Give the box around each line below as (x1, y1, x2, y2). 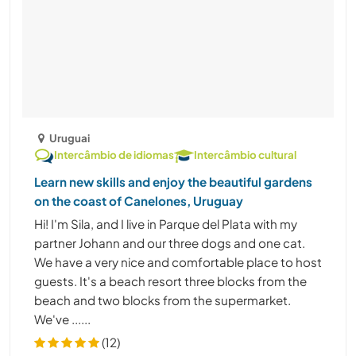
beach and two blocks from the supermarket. (34, 292, 291, 308)
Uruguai (49, 130, 91, 145)
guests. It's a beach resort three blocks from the (34, 273, 307, 288)
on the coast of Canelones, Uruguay (34, 192, 243, 208)
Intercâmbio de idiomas (54, 147, 174, 161)
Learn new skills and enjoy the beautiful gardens (34, 173, 312, 189)
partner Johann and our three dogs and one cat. (34, 234, 305, 250)
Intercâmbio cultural (194, 147, 296, 161)
